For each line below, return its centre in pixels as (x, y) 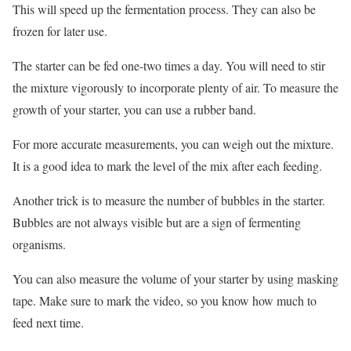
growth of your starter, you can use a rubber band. (134, 110)
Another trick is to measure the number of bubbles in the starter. (169, 201)
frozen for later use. (60, 31)
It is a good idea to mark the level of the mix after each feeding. (167, 166)
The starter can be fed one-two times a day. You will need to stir (169, 66)
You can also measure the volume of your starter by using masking (175, 279)
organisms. (39, 244)
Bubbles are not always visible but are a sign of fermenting (157, 223)
